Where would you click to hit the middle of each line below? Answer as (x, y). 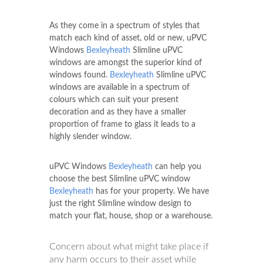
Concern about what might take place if (129, 246)
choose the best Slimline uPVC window (120, 179)
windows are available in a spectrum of (119, 87)
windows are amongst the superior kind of (126, 63)
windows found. (80, 75)
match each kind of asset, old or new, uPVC (128, 38)
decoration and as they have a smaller (118, 112)
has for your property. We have (151, 191)
